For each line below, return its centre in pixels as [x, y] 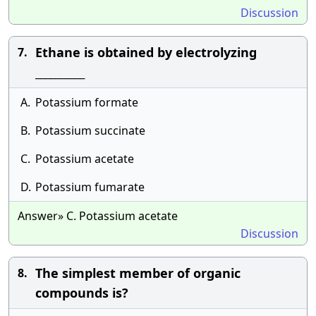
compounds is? [82, 293]
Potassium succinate [90, 130]
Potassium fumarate [90, 187]
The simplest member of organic [138, 273]
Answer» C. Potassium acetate [98, 216]
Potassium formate [87, 102]
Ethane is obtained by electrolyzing [146, 52]
